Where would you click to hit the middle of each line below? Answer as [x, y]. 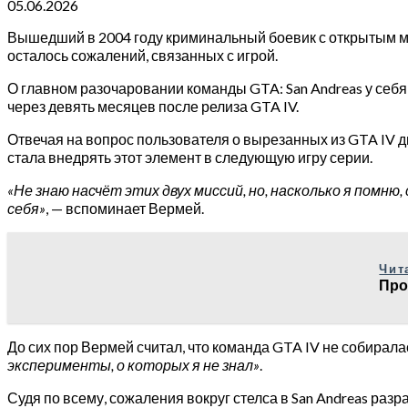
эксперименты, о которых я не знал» [133, 364]
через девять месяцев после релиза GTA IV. [153, 106]
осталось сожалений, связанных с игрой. [143, 55]
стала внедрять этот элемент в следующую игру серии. [190, 157]
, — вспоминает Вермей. [125, 208]
